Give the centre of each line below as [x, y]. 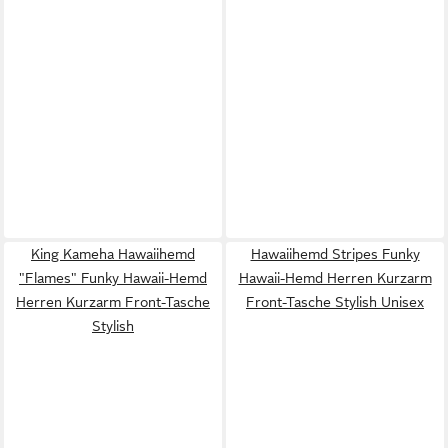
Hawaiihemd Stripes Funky [335, 253]
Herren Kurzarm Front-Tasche [113, 301]
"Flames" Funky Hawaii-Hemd [113, 277]
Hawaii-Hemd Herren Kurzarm [335, 277]
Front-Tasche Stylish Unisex [335, 301]
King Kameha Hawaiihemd [113, 253]
